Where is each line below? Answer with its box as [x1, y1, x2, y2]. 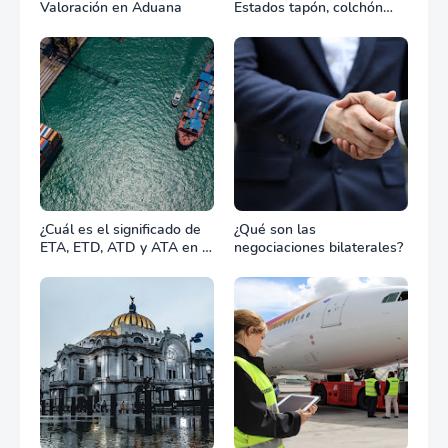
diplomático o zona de [234, 16, 375, 35]
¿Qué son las [234, 220, 316, 239]
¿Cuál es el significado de [40, 220, 201, 239]
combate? [234, 34, 296, 53]
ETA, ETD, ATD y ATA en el [40, 238, 214, 257]
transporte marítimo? [40, 256, 173, 275]
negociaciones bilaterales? [234, 238, 403, 257]
